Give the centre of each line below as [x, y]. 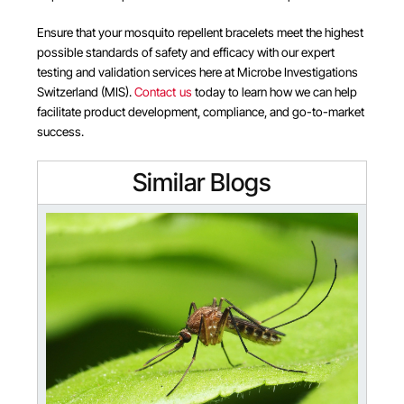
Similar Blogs [202, 182]
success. [60, 132]
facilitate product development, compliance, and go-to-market [200, 112]
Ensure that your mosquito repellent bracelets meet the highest [200, 33]
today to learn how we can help [275, 92]
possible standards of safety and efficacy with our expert [185, 53]
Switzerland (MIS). [85, 92]
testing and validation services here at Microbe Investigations [197, 73]
